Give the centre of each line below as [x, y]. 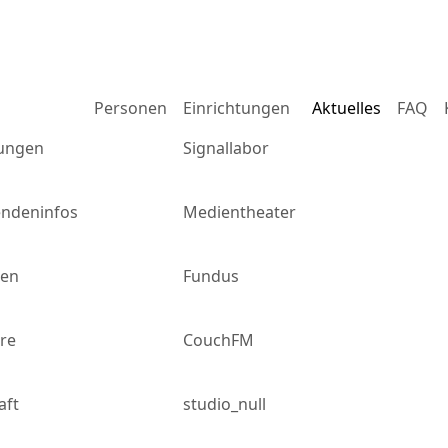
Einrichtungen [236, 108]
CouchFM [218, 340]
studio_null [224, 404]
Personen [130, 108]
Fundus [211, 276]
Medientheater [239, 212]
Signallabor [226, 148]
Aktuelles [346, 108]
